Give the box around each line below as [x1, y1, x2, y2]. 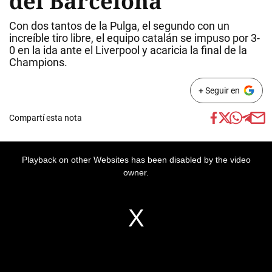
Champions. [9, 56, 67, 69]
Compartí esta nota [9, 113, 82, 123]
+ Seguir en [198, 86, 240, 95]
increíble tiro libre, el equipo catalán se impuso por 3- [9, 32, 260, 44]
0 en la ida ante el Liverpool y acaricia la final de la [9, 44, 247, 56]
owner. [123, 168, 149, 177]
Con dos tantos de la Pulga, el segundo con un [9, 19, 229, 32]
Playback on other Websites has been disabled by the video [21, 155, 251, 165]
